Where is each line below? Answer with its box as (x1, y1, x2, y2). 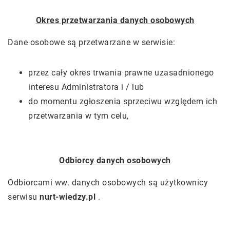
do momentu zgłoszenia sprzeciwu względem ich (28, 97, 217, 106)
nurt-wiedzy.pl (40, 192, 95, 202)
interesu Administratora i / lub (28, 82, 144, 92)
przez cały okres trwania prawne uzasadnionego (28, 68, 214, 78)
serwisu (8, 192, 40, 202)
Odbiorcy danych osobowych (59, 156, 171, 165)
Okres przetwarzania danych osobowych (35, 15, 195, 25)
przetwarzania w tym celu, (28, 111, 129, 121)
